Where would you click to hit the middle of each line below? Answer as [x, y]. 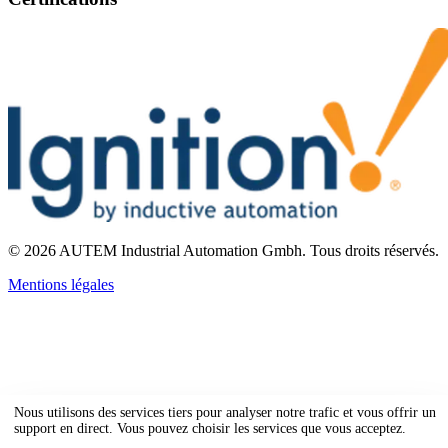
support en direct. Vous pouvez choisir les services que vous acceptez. [210, 428]
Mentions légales [61, 285]
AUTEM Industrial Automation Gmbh [180, 251]
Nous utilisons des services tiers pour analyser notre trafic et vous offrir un [225, 412]
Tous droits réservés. [374, 251]
